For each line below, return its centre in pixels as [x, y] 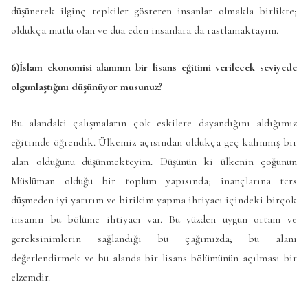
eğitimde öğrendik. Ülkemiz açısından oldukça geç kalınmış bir [154, 143]
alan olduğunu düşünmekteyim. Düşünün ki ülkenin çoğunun [154, 162]
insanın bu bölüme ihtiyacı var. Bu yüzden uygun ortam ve [154, 220]
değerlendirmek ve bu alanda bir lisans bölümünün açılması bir [154, 258]
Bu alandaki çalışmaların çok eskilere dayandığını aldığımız [154, 123]
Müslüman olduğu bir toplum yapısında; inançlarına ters [154, 181]
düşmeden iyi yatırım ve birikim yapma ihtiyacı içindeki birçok [154, 200]
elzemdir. [31, 277]
